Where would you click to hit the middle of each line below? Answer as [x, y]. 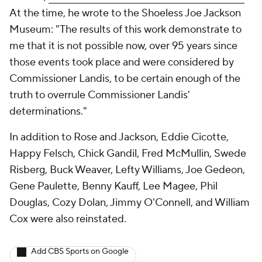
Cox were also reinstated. [69, 219]
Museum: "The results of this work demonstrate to [125, 30]
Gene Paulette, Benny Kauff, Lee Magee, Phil [113, 187]
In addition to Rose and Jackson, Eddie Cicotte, [119, 137]
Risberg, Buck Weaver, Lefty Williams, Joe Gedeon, [127, 170]
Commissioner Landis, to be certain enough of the [125, 79]
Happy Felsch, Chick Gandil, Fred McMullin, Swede [128, 154]
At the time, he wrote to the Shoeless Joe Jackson [125, 13]
